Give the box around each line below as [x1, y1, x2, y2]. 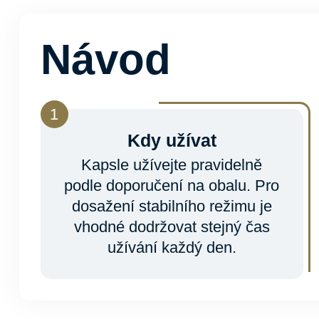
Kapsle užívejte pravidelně [81, 156, 263, 174]
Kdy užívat [127, 130, 216, 150]
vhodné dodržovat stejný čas [73, 218, 270, 236]
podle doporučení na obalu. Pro [64, 177, 280, 194]
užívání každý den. [107, 239, 236, 256]
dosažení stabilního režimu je [71, 197, 272, 215]
